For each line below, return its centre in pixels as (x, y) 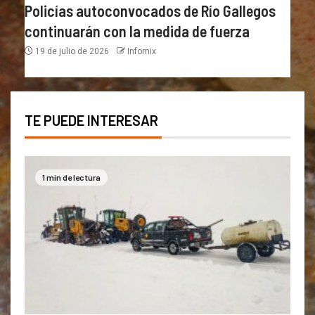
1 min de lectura (71, 178)
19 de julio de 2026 (72, 52)
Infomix (142, 52)
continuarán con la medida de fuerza (137, 31)
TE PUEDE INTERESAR (91, 121)
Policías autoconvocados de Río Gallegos (150, 11)
